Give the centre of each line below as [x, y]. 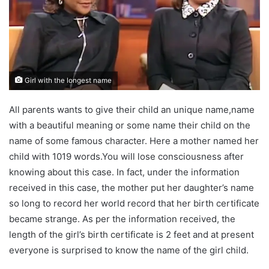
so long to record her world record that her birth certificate [134, 203]
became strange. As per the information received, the [122, 219]
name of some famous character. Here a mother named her [134, 141]
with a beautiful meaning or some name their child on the [130, 125]
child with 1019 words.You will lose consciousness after [126, 156]
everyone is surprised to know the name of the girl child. [129, 250]
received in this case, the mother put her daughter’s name [131, 187]
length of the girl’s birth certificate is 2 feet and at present [131, 234]
